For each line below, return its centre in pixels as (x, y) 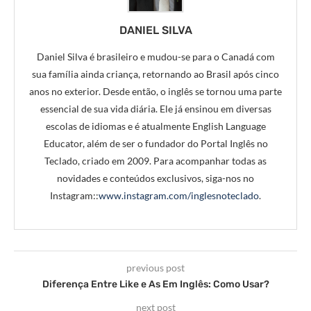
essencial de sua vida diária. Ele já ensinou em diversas (155, 108)
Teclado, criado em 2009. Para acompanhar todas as (155, 160)
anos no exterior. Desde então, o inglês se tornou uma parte (155, 91)
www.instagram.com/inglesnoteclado (179, 195)
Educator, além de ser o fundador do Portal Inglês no (155, 143)
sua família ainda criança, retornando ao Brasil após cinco (155, 74)
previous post (155, 267)
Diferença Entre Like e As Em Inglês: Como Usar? (155, 284)
